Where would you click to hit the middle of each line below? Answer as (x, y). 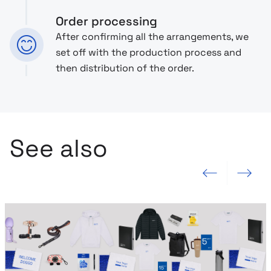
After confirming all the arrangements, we (152, 37)
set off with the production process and (149, 52)
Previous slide (190, 178)
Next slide (237, 178)
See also (59, 149)
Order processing (106, 21)
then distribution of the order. (125, 68)
